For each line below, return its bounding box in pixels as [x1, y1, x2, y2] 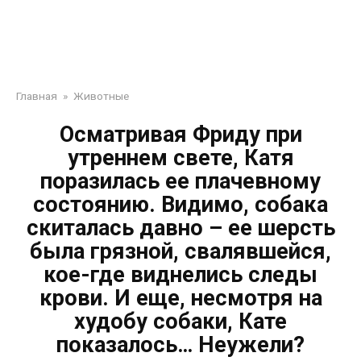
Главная [16, 89, 57, 102]
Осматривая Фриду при [59, 122, 302, 147]
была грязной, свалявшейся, [30, 239, 331, 264]
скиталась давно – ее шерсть [26, 215, 335, 241]
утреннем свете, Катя [67, 145, 294, 171]
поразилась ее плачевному [40, 168, 321, 194]
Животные [73, 89, 129, 102]
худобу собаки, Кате [74, 309, 287, 334]
